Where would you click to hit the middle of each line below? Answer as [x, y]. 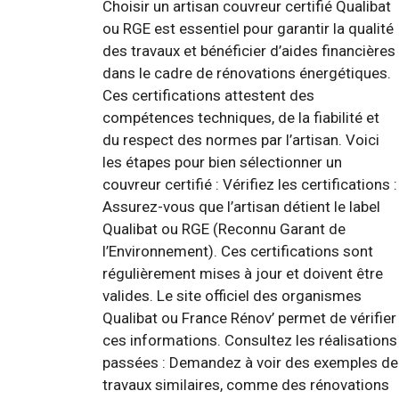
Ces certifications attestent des [208, 95]
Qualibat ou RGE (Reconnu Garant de [224, 228]
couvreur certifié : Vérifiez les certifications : [250, 184]
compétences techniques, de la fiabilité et [241, 117]
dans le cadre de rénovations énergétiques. [247, 73]
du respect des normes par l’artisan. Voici [241, 139]
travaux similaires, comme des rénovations [246, 384]
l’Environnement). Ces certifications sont [238, 251]
